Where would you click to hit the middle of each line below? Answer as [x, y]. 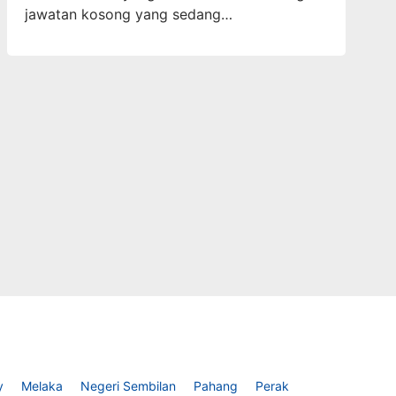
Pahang [216, 385]
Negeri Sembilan [128, 385]
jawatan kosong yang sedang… [128, 14]
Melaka [42, 385]
